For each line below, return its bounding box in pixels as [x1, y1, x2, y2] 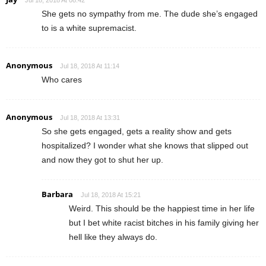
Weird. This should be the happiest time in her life [69, 204, 255, 214]
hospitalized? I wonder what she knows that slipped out [42, 141, 248, 151]
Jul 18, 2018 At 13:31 [60, 114, 120, 122]
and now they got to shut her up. [42, 155, 163, 165]
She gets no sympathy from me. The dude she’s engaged [42, 9, 258, 19]
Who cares [42, 75, 82, 85]
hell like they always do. [69, 232, 157, 242]
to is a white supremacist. [42, 23, 137, 33]
